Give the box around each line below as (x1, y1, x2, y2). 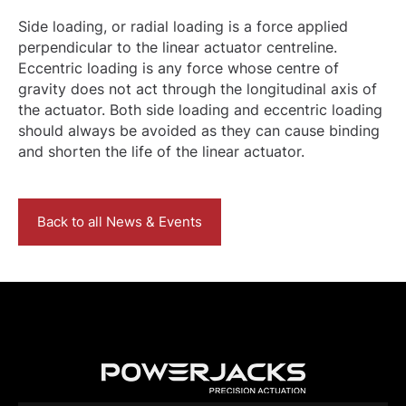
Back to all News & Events (37, 213, 202, 230)
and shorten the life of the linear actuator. (18, 142, 304, 160)
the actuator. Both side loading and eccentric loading (18, 101, 382, 119)
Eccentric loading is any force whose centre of (18, 59, 339, 77)
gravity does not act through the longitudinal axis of (18, 80, 377, 98)
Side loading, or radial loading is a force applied (18, 17, 348, 35)
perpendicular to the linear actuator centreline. (18, 38, 337, 56)
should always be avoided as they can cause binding (18, 121, 380, 140)
